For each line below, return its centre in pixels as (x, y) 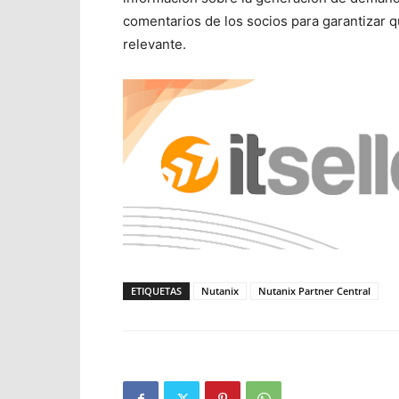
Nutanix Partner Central (314, 291)
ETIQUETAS (156, 291)
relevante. (155, 44)
